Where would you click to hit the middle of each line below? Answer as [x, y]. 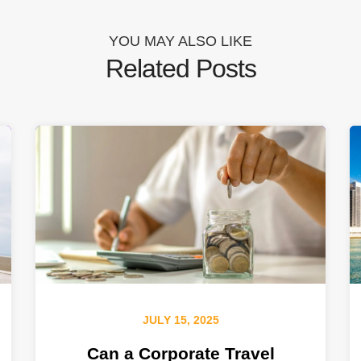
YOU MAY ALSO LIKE [180, 41]
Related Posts [180, 68]
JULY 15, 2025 [180, 320]
